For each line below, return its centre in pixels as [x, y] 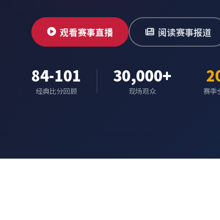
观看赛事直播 [86, 32]
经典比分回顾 [56, 91]
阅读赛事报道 [185, 32]
